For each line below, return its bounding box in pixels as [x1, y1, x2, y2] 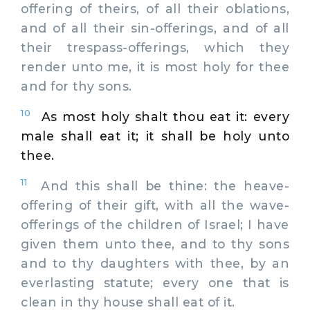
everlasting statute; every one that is [21, 275, 289, 290]
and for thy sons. [21, 78, 132, 93]
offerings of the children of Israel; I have [21, 217, 289, 232]
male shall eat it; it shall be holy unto [21, 128, 289, 143]
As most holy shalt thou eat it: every [41, 109, 290, 124]
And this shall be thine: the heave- [27, 178, 289, 193]
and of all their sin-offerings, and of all [21, 20, 289, 35]
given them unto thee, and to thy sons [21, 236, 289, 251]
